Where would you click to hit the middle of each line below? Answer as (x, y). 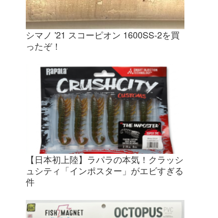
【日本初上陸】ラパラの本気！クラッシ (105, 159)
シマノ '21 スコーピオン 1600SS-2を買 (103, 35)
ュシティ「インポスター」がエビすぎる (105, 170)
